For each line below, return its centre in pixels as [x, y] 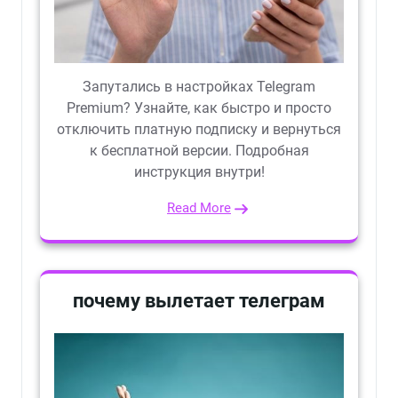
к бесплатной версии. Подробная [199, 151]
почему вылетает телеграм [199, 301]
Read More [199, 208]
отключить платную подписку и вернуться [199, 130]
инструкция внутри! [199, 172]
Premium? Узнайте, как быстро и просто [199, 108]
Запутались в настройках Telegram [199, 87]
